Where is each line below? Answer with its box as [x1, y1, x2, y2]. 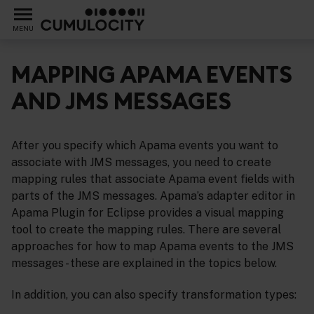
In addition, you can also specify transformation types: [11, 288, 296, 302]
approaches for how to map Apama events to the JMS [11, 240, 294, 254]
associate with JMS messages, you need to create [11, 156, 271, 170]
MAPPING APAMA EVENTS [11, 60, 292, 89]
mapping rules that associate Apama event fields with [11, 172, 294, 186]
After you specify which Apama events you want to [11, 139, 278, 153]
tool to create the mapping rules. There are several [11, 223, 281, 237]
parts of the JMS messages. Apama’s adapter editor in [11, 189, 295, 203]
